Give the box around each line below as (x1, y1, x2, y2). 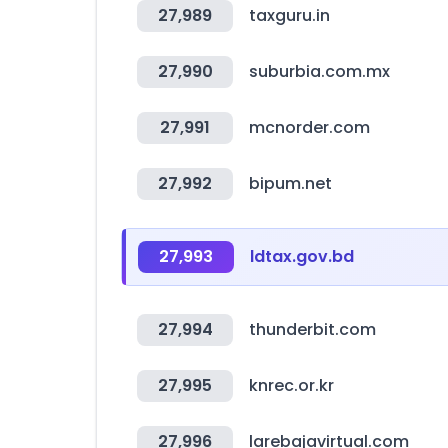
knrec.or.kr (249, 374, 334, 397)
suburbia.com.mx (249, 60, 390, 83)
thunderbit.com (249, 318, 376, 341)
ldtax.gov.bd (250, 245, 354, 268)
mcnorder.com (249, 116, 370, 139)
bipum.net (249, 172, 332, 195)
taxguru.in (249, 4, 330, 27)
